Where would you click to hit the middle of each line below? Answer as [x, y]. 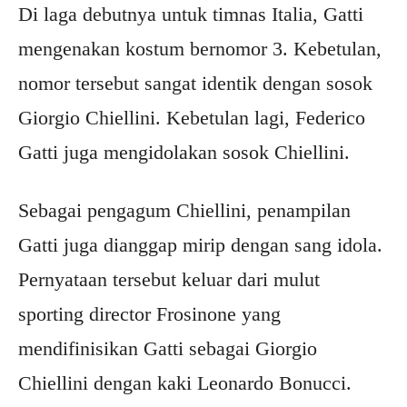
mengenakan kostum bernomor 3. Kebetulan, [200, 49]
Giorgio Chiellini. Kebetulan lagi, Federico [192, 118]
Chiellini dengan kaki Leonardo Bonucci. [185, 383]
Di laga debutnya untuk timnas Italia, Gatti [191, 14]
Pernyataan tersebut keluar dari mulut [169, 279]
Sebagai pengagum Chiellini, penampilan [184, 210]
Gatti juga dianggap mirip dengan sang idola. [200, 245]
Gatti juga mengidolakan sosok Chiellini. [184, 152]
